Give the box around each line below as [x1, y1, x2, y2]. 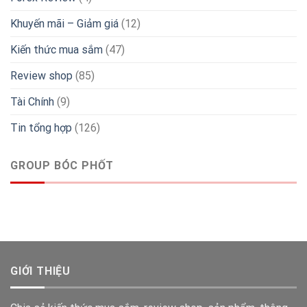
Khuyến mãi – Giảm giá [10, 17, 119, 31]
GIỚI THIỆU [10, 264, 71, 278]
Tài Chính [10, 95, 54, 109]
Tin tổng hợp [10, 121, 72, 135]
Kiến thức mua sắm [10, 43, 103, 57]
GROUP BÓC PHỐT [10, 159, 114, 173]
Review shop [10, 69, 73, 83]
